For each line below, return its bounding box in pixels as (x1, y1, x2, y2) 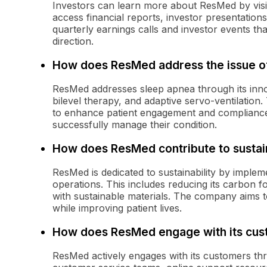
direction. (52, 35, 94, 48)
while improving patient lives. (52, 202, 182, 215)
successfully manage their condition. (52, 119, 217, 131)
